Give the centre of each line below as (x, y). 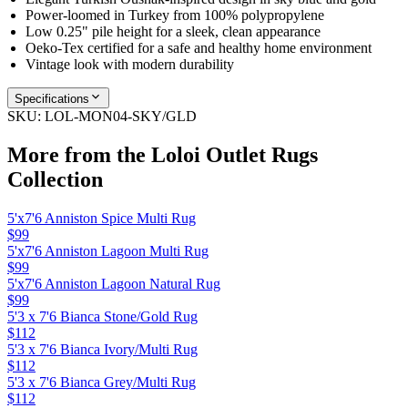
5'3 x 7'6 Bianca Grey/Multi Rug (102, 382)
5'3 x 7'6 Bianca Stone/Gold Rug (102, 316)
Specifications (52, 99)
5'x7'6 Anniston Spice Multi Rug (102, 218)
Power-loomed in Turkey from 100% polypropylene (175, 15)
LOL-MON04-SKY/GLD (121, 117)
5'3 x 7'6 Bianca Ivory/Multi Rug (102, 349)
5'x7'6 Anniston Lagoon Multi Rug (108, 251)
